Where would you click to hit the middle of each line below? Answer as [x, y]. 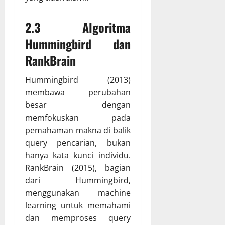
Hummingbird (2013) [78, 80]
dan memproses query [78, 218]
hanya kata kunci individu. [78, 155]
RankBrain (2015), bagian [78, 168]
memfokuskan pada [78, 118]
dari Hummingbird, [78, 181]
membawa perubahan [78, 93]
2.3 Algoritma [78, 27]
